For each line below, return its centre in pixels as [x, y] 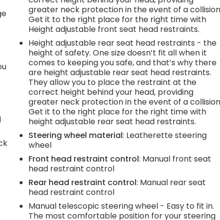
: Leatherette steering [165, 135]
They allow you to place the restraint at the [113, 82]
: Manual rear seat [171, 182]
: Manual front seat [175, 159]
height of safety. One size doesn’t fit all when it [118, 53]
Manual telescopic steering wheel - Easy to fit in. [122, 206]
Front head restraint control [84, 159]
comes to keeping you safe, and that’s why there [123, 62]
